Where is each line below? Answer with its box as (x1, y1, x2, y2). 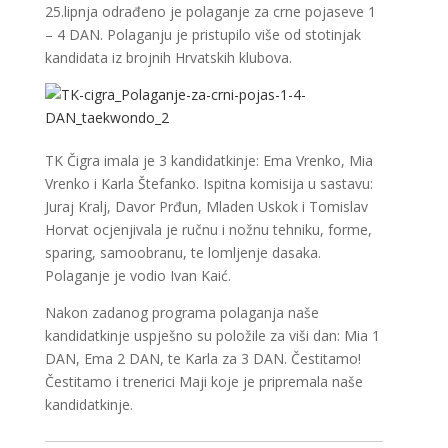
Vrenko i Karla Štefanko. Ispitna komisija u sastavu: (44, 174, 373, 193)
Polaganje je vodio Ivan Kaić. (44, 266, 231, 285)
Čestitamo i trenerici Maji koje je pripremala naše (44, 372, 363, 391)
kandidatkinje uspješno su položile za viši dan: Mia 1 (44, 326, 380, 345)
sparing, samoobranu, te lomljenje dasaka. (44, 243, 321, 262)
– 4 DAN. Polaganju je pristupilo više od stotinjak (44, 25, 361, 44)
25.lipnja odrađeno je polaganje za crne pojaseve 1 (44, 2, 376, 21)
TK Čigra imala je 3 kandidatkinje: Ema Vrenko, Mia (44, 151, 373, 170)
